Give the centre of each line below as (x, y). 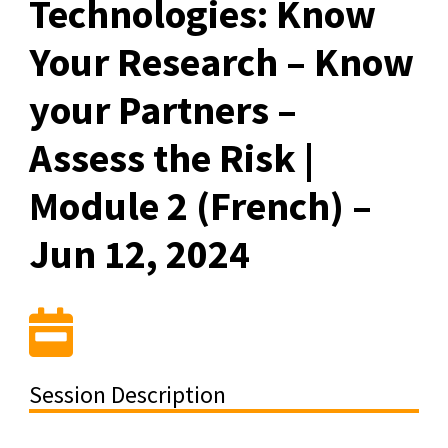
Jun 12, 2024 (139, 253)
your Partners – (162, 109)
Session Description (127, 394)
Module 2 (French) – (200, 205)
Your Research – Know (221, 61)
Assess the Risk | (171, 157)
